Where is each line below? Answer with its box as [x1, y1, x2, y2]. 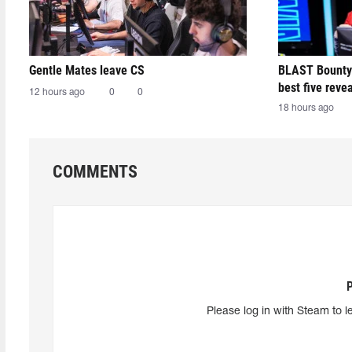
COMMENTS [53, 162, 137, 181]
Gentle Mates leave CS [29, 63, 145, 78]
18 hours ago [277, 104, 334, 112]
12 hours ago [29, 88, 85, 97]
